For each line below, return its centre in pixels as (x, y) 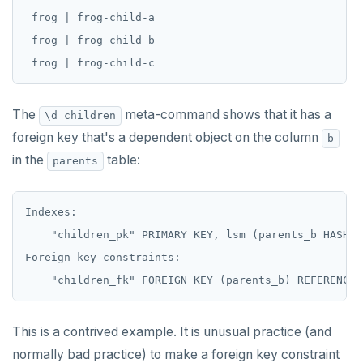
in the (30, 160)
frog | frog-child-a (90, 18)
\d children (80, 116)
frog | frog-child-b (90, 41)
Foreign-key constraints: (103, 258)
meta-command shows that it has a (226, 115)
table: (122, 160)
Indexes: (51, 212)
